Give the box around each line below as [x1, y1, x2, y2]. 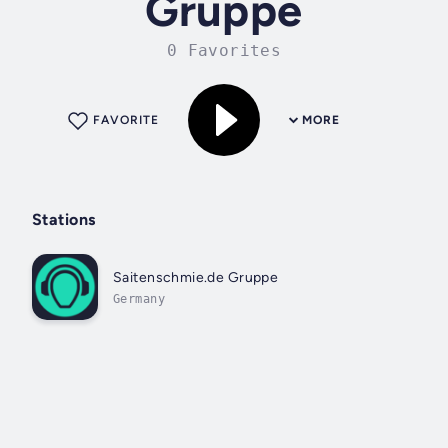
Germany [113, 291, 165, 306]
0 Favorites [166, 41, 282, 61]
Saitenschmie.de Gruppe [113, 268, 279, 286]
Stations [32, 210, 96, 230]
